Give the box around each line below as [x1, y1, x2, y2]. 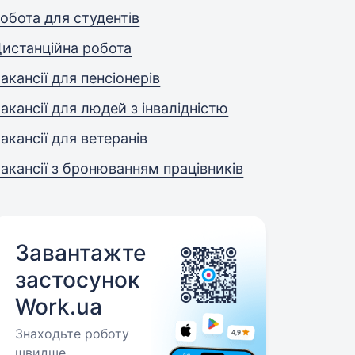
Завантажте [15, 239, 147, 266]
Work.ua [15, 293, 103, 320]
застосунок [15, 266, 140, 293]
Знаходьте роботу [15, 326, 130, 342]
